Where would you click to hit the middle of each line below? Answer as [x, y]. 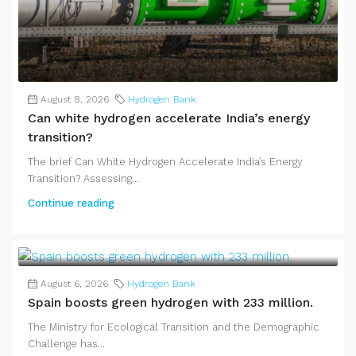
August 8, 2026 [75, 99]
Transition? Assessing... [83, 178]
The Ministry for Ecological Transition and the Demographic [174, 327]
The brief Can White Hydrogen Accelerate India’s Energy [165, 161]
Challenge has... [66, 343]
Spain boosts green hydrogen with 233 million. [170, 302]
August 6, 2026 [74, 283]
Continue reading [71, 203]
